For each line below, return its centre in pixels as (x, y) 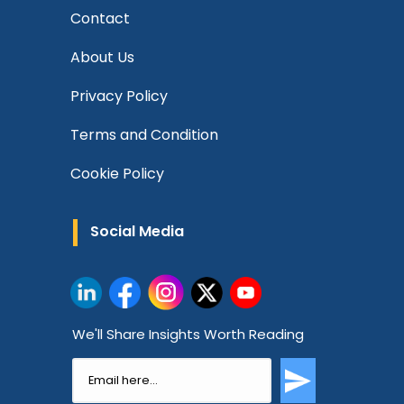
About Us (102, 57)
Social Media (137, 231)
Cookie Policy (117, 174)
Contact (100, 18)
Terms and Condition (144, 135)
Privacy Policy (119, 96)
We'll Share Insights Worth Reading (188, 334)
